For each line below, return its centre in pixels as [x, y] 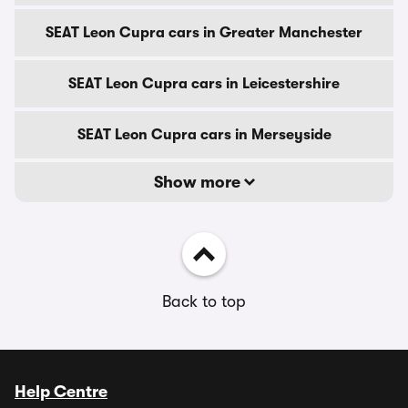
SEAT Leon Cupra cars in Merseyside [204, 135]
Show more [199, 182]
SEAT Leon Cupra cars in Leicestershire [204, 84]
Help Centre [61, 392]
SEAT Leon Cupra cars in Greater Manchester [204, 33]
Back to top [204, 301]
